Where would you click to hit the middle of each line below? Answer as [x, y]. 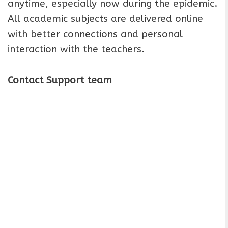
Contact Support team [60, 80]
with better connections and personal [95, 34]
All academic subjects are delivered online [105, 19]
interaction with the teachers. [76, 50]
